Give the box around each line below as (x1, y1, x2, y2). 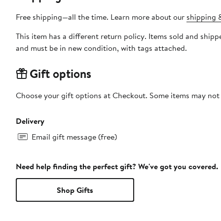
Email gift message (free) (32, 131, 117, 142)
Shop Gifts (57, 184, 93, 195)
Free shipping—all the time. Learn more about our (16, 11, 186, 22)
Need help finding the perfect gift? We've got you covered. (16, 160, 218, 172)
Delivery (16, 115, 44, 126)
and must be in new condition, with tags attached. (16, 42, 187, 53)
